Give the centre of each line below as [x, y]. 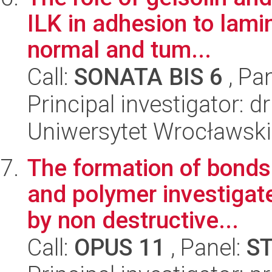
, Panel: [206, 247]
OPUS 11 [120, 247]
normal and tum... [119, 49]
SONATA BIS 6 [148, 77]
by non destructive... [133, 220]
